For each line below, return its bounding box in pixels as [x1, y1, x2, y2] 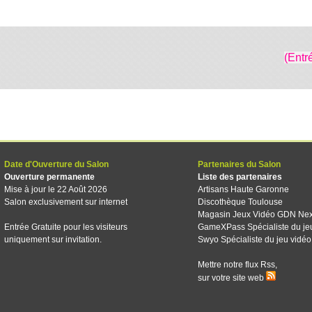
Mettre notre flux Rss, [198, 260, 277, 270]
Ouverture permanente [4, 172, 95, 182]
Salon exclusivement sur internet [4, 197, 127, 207]
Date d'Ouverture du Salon [4, 159, 109, 169]
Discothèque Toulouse [198, 197, 283, 207]
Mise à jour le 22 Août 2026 [4, 185, 107, 194]
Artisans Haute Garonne [198, 185, 289, 194]
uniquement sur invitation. [4, 235, 102, 244]
